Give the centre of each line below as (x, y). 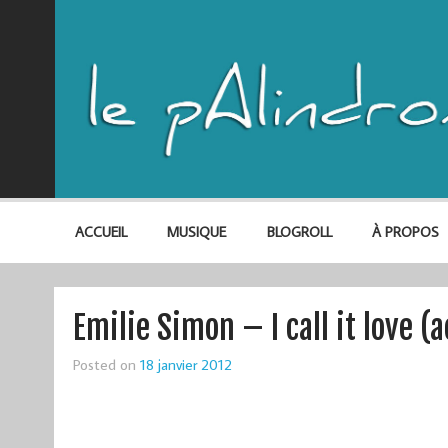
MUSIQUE (197, 232)
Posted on (106, 364)
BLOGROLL (299, 232)
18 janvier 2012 (185, 364)
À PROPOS (405, 232)
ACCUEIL (100, 232)
